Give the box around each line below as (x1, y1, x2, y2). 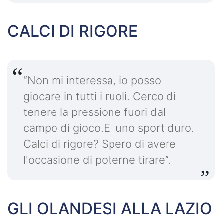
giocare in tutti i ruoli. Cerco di (23, 90, 176, 103)
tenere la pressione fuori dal (23, 106, 166, 119)
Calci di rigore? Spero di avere (23, 137, 176, 151)
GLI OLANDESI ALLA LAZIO (7, 199, 212, 219)
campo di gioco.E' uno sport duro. (23, 121, 194, 135)
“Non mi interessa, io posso (23, 74, 161, 87)
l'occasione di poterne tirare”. (23, 153, 171, 166)
